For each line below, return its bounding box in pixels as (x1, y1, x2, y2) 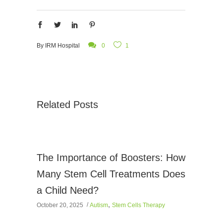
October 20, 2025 (37, 202, 83, 209)
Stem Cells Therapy (112, 202, 165, 209)
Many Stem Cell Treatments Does (37, 168, 185, 179)
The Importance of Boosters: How (37, 152, 185, 163)
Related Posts (37, 99, 98, 110)
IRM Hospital (45, 42, 80, 49)
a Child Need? (37, 185, 99, 196)
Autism (90, 202, 108, 209)
